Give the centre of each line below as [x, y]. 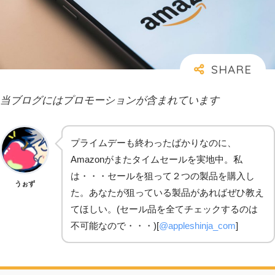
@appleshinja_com [197, 226]
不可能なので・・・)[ [115, 226]
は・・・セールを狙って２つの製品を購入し [163, 176]
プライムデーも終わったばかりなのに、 [153, 143]
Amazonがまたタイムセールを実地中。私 [157, 160]
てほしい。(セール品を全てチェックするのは [164, 209]
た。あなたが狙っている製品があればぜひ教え [167, 193]
